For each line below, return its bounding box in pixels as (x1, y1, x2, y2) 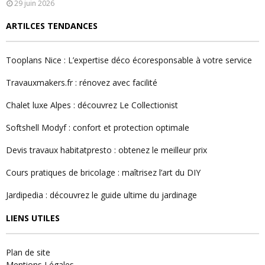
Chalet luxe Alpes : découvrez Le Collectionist (6, 99, 178, 111)
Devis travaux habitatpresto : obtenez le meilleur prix (6, 144, 207, 156)
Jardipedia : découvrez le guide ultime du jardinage (6, 189, 197, 201)
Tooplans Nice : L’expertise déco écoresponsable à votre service (6, 54, 252, 66)
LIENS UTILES (6, 212, 60, 224)
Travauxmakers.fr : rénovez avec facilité (6, 76, 157, 88)
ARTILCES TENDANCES (6, 20, 98, 31)
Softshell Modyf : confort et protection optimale (6, 121, 189, 133)
